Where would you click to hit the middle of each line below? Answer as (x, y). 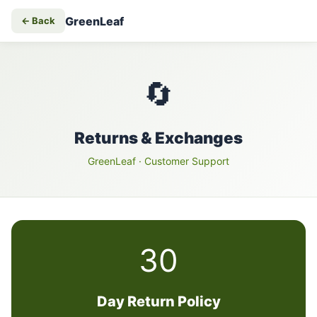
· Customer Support (183, 161)
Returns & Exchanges (158, 138)
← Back (38, 21)
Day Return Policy (158, 301)
